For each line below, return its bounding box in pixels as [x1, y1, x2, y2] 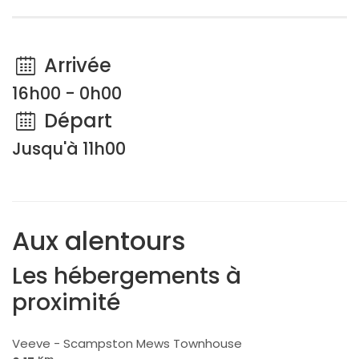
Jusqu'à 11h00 [12, 137, 126, 160]
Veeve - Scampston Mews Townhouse [12, 335, 242, 352]
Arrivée [38, 52, 111, 79]
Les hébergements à [12, 260, 241, 292]
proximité [12, 287, 120, 318]
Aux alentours [12, 223, 186, 259]
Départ [38, 107, 112, 134]
